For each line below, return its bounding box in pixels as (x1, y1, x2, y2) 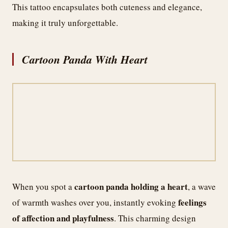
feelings (178, 195, 207, 209)
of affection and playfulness (12, 211, 114, 224)
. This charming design (114, 212, 196, 224)
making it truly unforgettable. (12, 16, 118, 28)
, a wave (188, 180, 216, 192)
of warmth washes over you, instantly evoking (12, 196, 178, 208)
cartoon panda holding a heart (74, 180, 188, 193)
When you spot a (12, 180, 74, 192)
